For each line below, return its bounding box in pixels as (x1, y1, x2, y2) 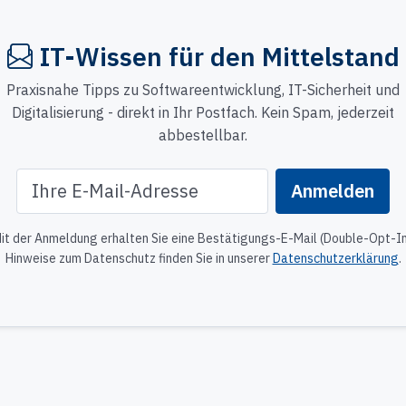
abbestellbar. (159, 125, 247, 144)
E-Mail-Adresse (140, 169, 243, 188)
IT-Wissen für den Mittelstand (39, 39, 400, 73)
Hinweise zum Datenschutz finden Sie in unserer (5, 249, 273, 266)
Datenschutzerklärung (272, 249, 399, 266)
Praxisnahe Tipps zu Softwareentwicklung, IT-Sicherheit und (6, 80, 400, 99)
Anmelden (290, 178, 374, 203)
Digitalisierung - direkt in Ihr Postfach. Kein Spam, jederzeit (12, 102, 394, 121)
